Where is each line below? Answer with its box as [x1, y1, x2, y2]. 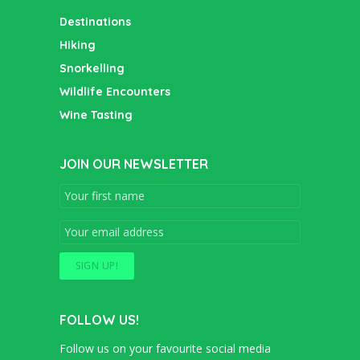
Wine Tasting [59, 107, 133, 122]
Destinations [59, 14, 131, 29]
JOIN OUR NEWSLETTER [59, 155, 208, 172]
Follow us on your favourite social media [59, 340, 271, 356]
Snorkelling [59, 60, 125, 76]
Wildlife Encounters [59, 84, 170, 99]
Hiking [59, 37, 96, 52]
